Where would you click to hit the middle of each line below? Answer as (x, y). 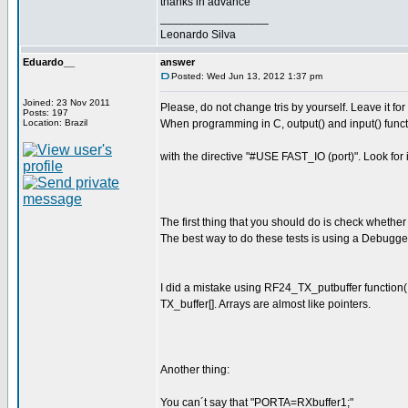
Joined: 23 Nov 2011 (66, 102)
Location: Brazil (55, 122)
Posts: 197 (46, 112)
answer (178, 62)
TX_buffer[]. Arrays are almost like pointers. (265, 304)
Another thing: (195, 370)
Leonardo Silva (198, 35)
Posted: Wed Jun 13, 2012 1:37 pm (247, 76)
